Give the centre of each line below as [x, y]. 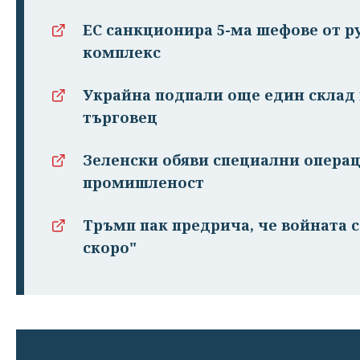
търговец [120, 117]
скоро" [110, 247]
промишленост [143, 182]
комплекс [122, 52]
